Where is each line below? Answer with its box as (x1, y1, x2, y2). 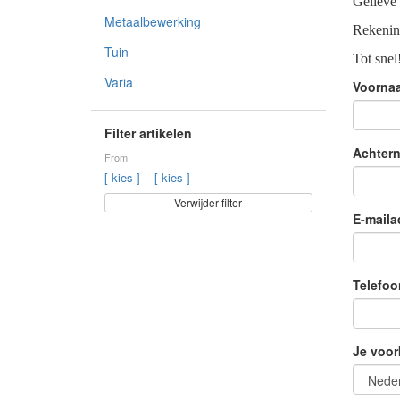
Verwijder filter (174, 195, 243, 210)
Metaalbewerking (104, 12, 201, 30)
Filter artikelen (104, 124, 192, 142)
